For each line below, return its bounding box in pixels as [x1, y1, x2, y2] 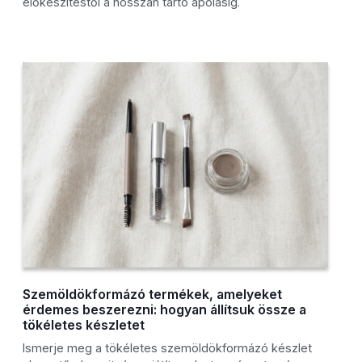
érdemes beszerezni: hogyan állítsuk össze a [23, 301, 307, 318]
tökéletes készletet [23, 317, 145, 334]
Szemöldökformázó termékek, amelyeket [23, 286, 283, 303]
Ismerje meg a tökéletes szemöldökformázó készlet [23, 341, 313, 356]
